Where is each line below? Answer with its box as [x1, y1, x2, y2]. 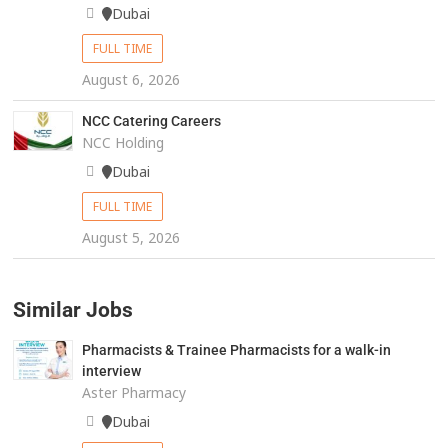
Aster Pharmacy [81, 383, 186, 403]
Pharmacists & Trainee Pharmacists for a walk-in [81, 342, 391, 359]
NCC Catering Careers [81, 113, 221, 130]
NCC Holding [81, 133, 164, 153]
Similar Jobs [13, 298, 134, 323]
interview [81, 363, 141, 380]
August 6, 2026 [81, 70, 180, 90]
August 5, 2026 [81, 228, 180, 248]
